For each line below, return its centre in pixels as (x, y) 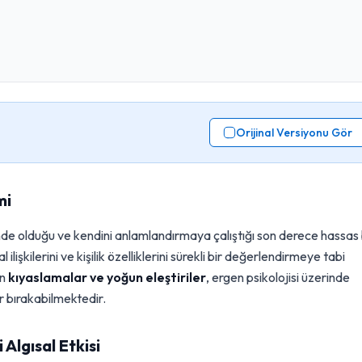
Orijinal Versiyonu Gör (295, 133)
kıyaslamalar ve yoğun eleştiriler (107, 277)
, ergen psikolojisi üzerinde (278, 277)
